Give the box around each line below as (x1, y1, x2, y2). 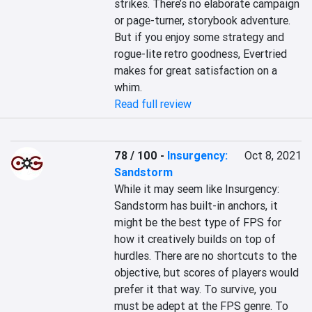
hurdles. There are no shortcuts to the (114, 249, 297, 263)
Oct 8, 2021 (244, 148, 302, 162)
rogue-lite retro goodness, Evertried (114, 47, 288, 61)
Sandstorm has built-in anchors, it (114, 198, 279, 212)
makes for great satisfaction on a (114, 63, 278, 77)
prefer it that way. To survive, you (114, 282, 277, 296)
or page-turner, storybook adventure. (114, 13, 291, 27)
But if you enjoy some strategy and (114, 30, 285, 44)
